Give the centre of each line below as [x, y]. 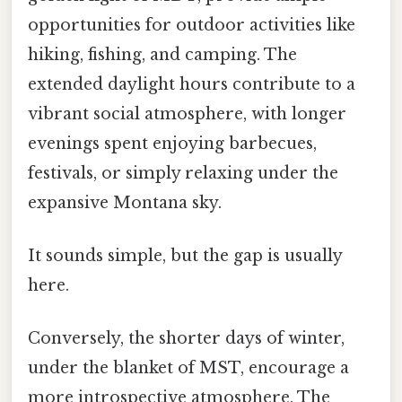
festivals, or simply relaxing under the [183, 173]
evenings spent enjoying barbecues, [172, 143]
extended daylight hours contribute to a [192, 84]
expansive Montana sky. [125, 202]
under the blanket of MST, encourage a [188, 368]
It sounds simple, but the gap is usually [185, 255]
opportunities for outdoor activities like [192, 25]
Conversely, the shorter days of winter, [186, 339]
